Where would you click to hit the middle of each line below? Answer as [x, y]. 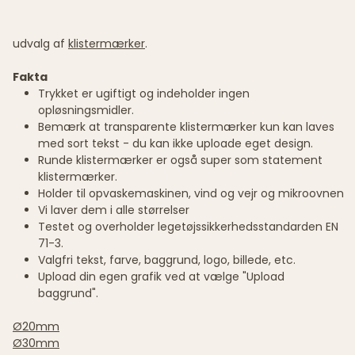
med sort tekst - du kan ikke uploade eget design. [176, 143]
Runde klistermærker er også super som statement [180, 160]
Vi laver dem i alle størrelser [114, 210]
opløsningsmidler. [86, 110]
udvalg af [40, 43]
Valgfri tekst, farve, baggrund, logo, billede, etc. [167, 260]
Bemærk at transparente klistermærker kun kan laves [186, 126]
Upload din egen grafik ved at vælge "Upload [161, 276]
